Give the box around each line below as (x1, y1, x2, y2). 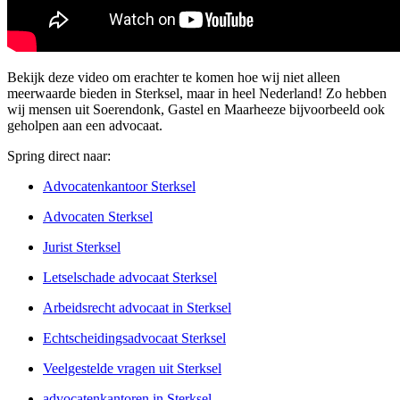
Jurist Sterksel (43, 239, 121, 255)
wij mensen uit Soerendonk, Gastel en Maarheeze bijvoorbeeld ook (7, 102, 385, 118)
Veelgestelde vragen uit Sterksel (43, 361, 221, 377)
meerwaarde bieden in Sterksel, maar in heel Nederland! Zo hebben (7, 86, 387, 102)
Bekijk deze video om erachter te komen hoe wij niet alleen (7, 70, 340, 86)
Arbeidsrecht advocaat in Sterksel (43, 300, 231, 316)
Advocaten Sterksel (43, 209, 153, 225)
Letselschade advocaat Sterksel (43, 270, 217, 286)
